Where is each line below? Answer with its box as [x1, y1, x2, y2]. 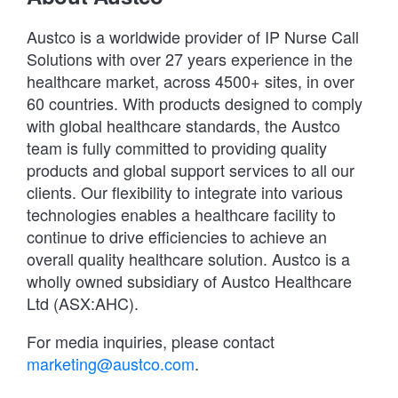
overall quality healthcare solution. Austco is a [27, 246, 350, 270]
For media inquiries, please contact [27, 329, 275, 353]
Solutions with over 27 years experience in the [27, 46, 353, 70]
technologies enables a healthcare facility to [27, 202, 336, 226]
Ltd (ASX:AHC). [27, 291, 139, 314]
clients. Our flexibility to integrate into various [27, 179, 343, 203]
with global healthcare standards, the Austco [27, 113, 340, 137]
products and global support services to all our [27, 157, 354, 181]
